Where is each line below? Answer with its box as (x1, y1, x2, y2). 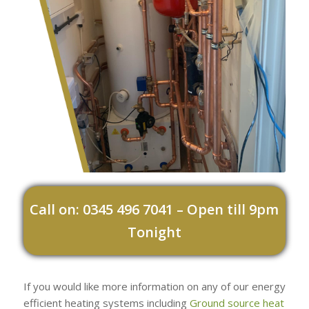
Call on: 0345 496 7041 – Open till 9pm (30, 199, 279, 219)
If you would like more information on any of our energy (23, 279, 286, 293)
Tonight (127, 222, 181, 241)
